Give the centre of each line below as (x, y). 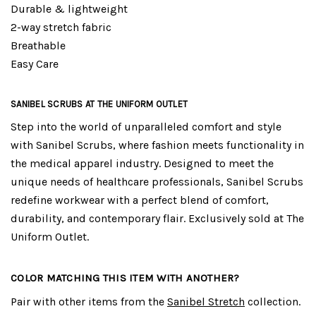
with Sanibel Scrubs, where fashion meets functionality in (157, 145)
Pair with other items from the (89, 301)
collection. (273, 301)
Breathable (38, 45)
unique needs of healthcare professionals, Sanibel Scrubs (157, 181)
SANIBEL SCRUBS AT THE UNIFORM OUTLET (99, 104)
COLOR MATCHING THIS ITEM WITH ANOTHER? (125, 278)
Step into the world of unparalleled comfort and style (146, 126)
